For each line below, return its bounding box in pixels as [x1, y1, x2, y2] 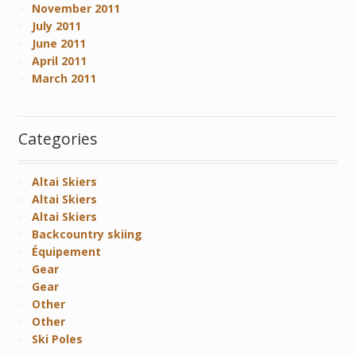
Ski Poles [32, 331, 83, 347]
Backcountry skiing [32, 226, 143, 242]
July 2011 [32, 17, 82, 33]
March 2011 [32, 70, 97, 86]
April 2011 [32, 52, 87, 68]
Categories [17, 128, 98, 150]
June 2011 [32, 35, 87, 51]
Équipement [32, 244, 102, 260]
